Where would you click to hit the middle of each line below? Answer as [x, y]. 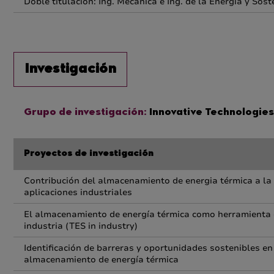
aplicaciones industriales [78, 192]
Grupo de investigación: [85, 113]
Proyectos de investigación [89, 154]
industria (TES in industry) [81, 226]
